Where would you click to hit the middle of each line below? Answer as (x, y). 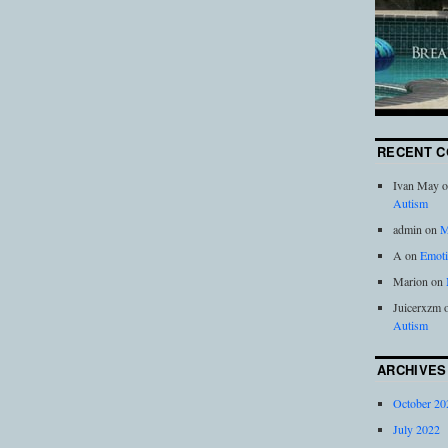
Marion (410, 281)
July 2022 (416, 429)
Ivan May (415, 185)
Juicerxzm (416, 307)
